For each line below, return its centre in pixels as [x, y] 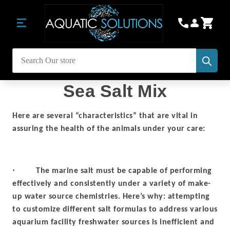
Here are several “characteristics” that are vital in [105, 116]
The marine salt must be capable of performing [124, 171]
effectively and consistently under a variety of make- [112, 184]
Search [23, 66]
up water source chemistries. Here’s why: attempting [111, 197]
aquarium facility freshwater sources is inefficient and [113, 222]
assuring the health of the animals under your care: [109, 129]
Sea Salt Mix [115, 91]
